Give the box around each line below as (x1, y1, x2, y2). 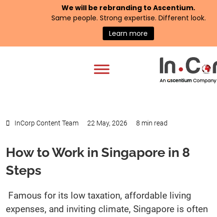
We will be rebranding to (62, 3, 153, 13)
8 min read (136, 119, 168, 127)
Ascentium (153, 3, 193, 13)
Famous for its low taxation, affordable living (8, 190, 191, 201)
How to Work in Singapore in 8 (6, 145, 190, 160)
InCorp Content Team (15, 119, 78, 127)
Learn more (109, 29, 148, 38)
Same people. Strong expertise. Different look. (51, 13, 206, 23)
